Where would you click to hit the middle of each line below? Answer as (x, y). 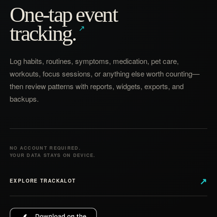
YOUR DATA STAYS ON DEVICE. (53, 155)
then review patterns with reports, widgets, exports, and (97, 86)
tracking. (43, 33)
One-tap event (64, 14)
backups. (24, 98)
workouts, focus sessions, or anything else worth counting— (105, 73)
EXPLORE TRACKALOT (43, 181)
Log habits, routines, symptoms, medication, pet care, (94, 61)
